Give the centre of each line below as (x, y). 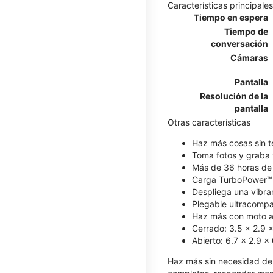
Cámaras (249, 57)
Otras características (209, 122)
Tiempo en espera (231, 17)
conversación (239, 43)
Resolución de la (234, 96)
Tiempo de (246, 31)
